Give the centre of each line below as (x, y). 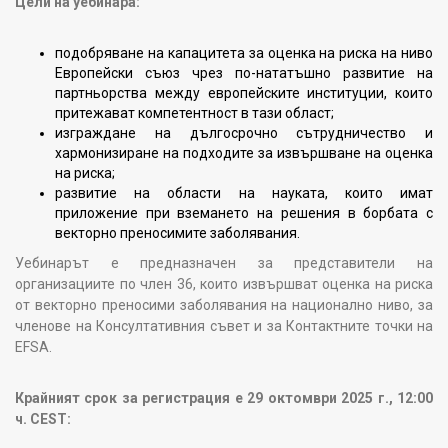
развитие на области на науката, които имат (244, 192)
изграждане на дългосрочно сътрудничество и (244, 132)
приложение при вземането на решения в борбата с (244, 212)
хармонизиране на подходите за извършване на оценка (244, 152)
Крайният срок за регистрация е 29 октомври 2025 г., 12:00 (224, 397)
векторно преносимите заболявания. (177, 232)
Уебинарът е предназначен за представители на (224, 262)
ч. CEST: (43, 418)
